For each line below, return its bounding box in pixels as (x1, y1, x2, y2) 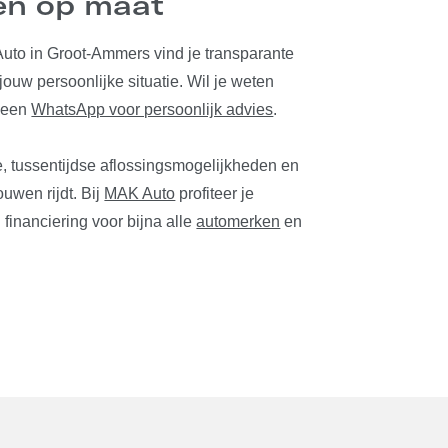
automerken (196, 213, 281, 230)
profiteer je (175, 185, 255, 202)
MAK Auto (104, 185, 176, 202)
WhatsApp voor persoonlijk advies (31, 101, 274, 118)
